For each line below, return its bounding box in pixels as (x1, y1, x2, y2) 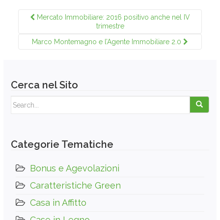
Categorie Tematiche (11, 138, 113, 151)
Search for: (11, 96, 45, 105)
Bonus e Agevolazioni (30, 163, 119, 174)
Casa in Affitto (30, 197, 86, 208)
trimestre (96, 22, 124, 30)
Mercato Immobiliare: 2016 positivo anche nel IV (35, 13, 190, 22)
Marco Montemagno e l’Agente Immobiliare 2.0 (32, 38, 183, 46)
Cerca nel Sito (11, 79, 78, 91)
